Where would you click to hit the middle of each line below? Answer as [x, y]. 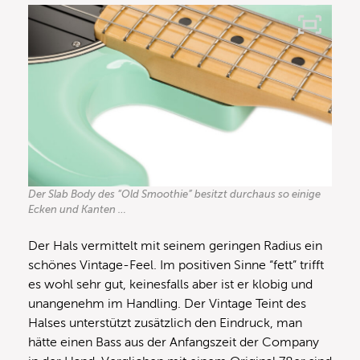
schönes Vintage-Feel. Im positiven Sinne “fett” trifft [176, 266]
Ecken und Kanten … [77, 210]
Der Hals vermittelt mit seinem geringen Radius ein [175, 246]
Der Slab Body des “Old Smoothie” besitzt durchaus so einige [174, 194]
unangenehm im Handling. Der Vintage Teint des [167, 304]
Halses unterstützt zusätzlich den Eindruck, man [165, 323]
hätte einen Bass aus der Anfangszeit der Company [174, 343]
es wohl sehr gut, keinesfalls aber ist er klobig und [170, 285]
